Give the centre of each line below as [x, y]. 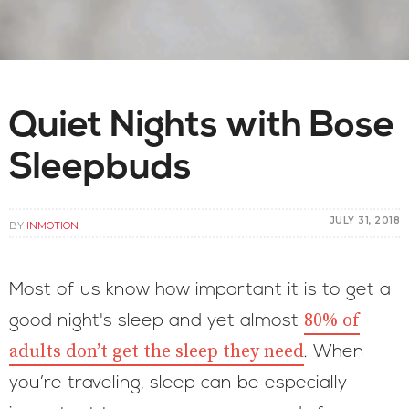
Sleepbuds [100, 169]
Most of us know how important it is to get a [200, 290]
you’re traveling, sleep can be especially [178, 383]
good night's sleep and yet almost [157, 321]
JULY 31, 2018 [365, 220]
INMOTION [52, 225]
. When [334, 352]
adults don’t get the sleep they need [157, 352]
